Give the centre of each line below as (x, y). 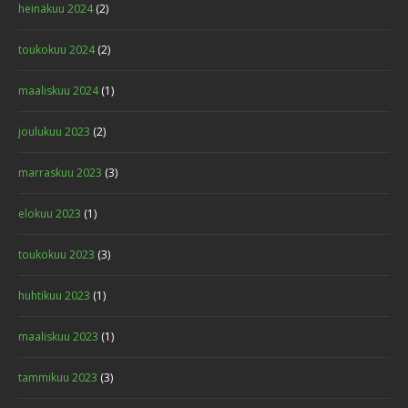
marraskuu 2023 (60, 173)
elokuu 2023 (50, 214)
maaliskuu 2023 (58, 337)
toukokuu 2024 (56, 50)
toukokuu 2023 (56, 255)
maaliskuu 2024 (58, 91)
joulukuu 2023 (54, 132)
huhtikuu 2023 (54, 296)
